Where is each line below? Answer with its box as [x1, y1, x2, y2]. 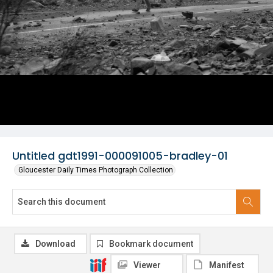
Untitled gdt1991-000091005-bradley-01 [12, 148, 228, 163]
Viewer [133, 260, 161, 270]
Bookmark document [109, 239, 193, 249]
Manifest [209, 260, 244, 270]
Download [35, 239, 76, 249]
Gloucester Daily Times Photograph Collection [18, 166, 173, 174]
